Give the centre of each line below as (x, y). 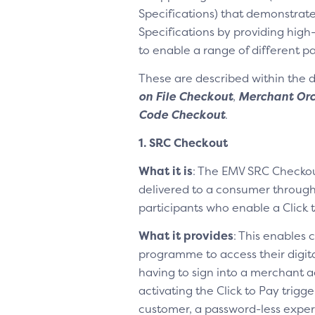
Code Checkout (182, 115)
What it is (166, 171)
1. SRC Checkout (183, 143)
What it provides (186, 236)
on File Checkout (186, 96)
